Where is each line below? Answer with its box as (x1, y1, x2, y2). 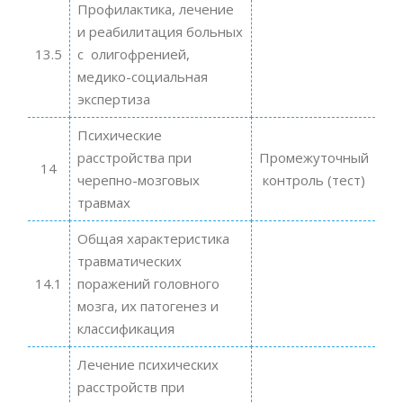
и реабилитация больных (76, 22, 243, 40)
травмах (76, 193, 130, 211)
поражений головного (76, 273, 219, 292)
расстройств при (76, 377, 184, 396)
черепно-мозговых (76, 170, 200, 189)
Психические (76, 125, 162, 144)
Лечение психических (76, 354, 219, 373)
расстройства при (76, 148, 192, 166)
